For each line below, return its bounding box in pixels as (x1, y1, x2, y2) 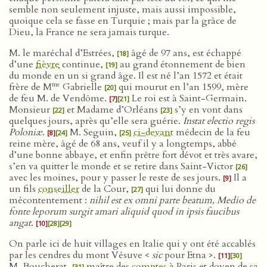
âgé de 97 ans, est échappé (129, 46, 241, 60)
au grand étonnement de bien (117, 58, 246, 71)
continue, (60, 58, 105, 71)
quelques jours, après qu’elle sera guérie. (9, 114, 183, 128)
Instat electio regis (183, 114, 254, 128)
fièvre (36, 58, 60, 71)
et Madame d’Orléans (64, 103, 160, 116)
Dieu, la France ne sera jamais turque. (9, 26, 169, 39)
